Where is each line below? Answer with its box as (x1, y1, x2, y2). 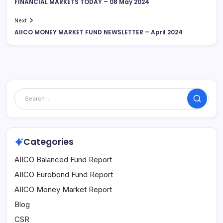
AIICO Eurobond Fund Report (14, 170, 113, 180)
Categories (23, 136, 74, 148)
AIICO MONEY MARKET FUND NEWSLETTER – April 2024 (14, 27, 183, 36)
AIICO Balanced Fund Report (14, 155, 112, 165)
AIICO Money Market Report (14, 185, 112, 195)
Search (193, 97, 220, 107)
